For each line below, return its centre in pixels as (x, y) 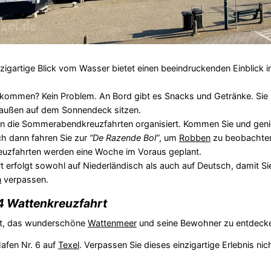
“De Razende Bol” (124, 137)
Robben (194, 137)
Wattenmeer (112, 223)
